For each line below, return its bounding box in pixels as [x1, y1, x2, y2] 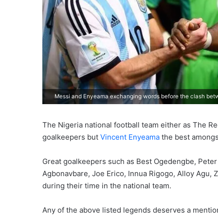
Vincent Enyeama [100, 132, 160, 142]
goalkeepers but [42, 132, 100, 142]
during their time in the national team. [42, 181, 171, 190]
